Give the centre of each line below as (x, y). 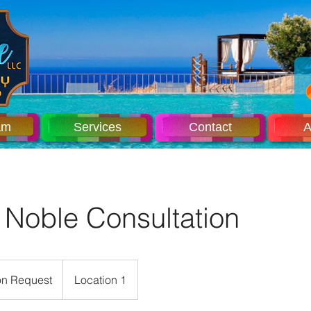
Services (97, 127)
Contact (210, 127)
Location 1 (100, 280)
